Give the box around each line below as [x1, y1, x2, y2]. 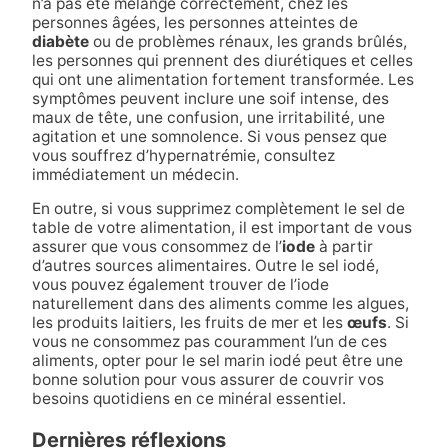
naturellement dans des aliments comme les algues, [31, 294, 409, 314]
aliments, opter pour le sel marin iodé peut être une [31, 351, 403, 371]
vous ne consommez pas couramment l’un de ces [31, 332, 387, 352]
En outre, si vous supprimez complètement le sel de [31, 199, 405, 219]
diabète [31, 31, 89, 51]
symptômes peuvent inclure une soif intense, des [31, 88, 389, 108]
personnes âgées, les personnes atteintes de [31, 12, 358, 32]
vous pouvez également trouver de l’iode [31, 275, 329, 295]
